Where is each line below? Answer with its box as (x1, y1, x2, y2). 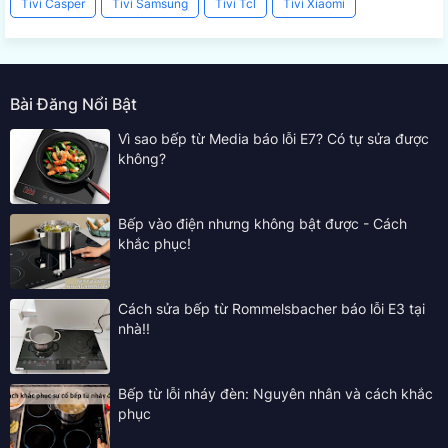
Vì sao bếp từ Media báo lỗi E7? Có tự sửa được (118, 130, 429, 148)
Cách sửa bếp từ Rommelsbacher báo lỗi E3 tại (118, 300, 425, 318)
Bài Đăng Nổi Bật (10, 94, 137, 115)
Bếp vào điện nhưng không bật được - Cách (118, 215, 407, 233)
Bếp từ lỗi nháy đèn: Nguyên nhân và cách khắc (118, 385, 433, 403)
